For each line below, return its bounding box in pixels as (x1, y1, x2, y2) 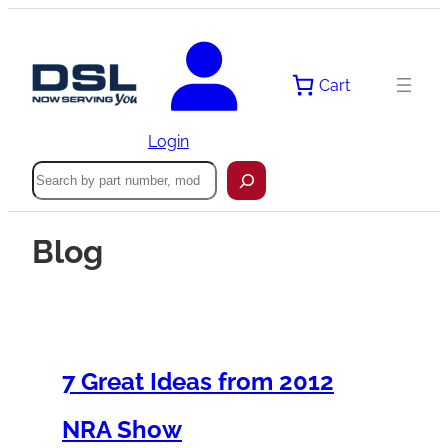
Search (31, 160, 83, 180)
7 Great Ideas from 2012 (62, 366, 334, 396)
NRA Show (62, 414, 182, 444)
